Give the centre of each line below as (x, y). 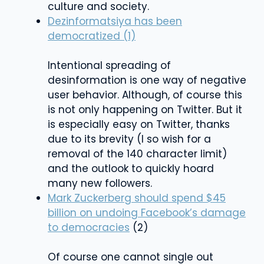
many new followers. (100, 183)
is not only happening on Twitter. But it (145, 109)
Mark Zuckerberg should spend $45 (137, 198)
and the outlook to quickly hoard (131, 168)
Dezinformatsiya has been (115, 21)
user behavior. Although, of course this (145, 95)
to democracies (89, 227)
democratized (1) (92, 36)
